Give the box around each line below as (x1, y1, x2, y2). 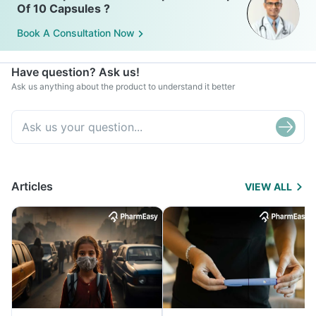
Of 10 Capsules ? (17, 1, 110, 16)
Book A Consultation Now (17, 27, 135, 39)
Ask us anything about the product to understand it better (11, 81, 235, 92)
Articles (11, 179, 53, 193)
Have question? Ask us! (11, 65, 140, 79)
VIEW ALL (245, 181, 292, 193)
